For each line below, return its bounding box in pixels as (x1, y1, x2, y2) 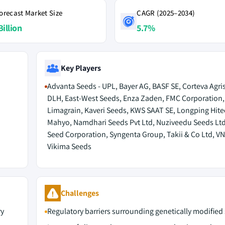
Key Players (60, 62, 101, 73)
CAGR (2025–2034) (137, 8, 195, 18)
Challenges (60, 187, 99, 198)
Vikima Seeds (47, 141, 91, 152)
